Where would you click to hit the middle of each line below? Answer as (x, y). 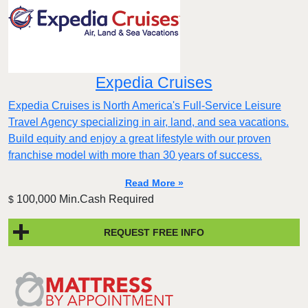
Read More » (154, 183)
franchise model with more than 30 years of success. (135, 155)
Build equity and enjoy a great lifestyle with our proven (140, 139)
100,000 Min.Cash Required (84, 199)
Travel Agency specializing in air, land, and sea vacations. (148, 122)
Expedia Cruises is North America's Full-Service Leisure (145, 106)
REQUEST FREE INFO (154, 232)
